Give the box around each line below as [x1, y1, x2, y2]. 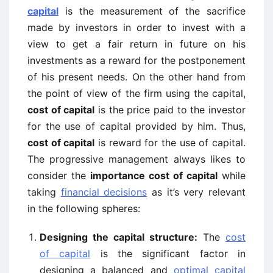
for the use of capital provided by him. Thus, [27, 120, 246, 132]
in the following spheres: [27, 202, 140, 214]
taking [27, 186, 61, 198]
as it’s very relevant [147, 186, 246, 198]
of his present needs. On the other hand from [27, 71, 246, 83]
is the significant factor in [90, 247, 246, 260]
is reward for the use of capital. [94, 136, 246, 149]
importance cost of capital [90, 169, 218, 182]
